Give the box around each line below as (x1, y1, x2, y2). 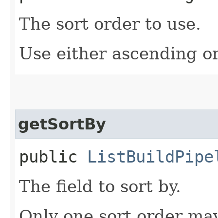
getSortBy (18, 115, 106, 133)
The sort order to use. (19, 14, 201, 34)
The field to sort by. (19, 176, 181, 196)
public (19, 146, 87, 166)
